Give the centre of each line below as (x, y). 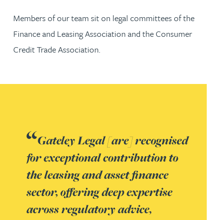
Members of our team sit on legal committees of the (104, 18)
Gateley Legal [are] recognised (113, 140)
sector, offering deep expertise (99, 192)
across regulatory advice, (89, 209)
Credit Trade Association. (57, 49)
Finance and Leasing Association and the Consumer (103, 33)
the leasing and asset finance (97, 174)
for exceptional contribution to (102, 157)
